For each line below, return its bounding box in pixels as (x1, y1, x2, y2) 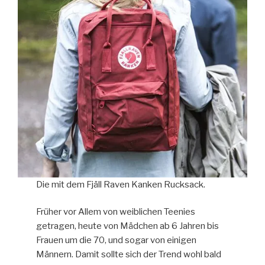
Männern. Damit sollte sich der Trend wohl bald (36, 249, 222, 260)
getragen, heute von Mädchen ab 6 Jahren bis (36, 221, 219, 232)
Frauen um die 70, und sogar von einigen (36, 235, 197, 246)
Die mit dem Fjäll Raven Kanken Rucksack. (36, 179, 206, 190)
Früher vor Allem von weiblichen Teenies (36, 206, 196, 218)
